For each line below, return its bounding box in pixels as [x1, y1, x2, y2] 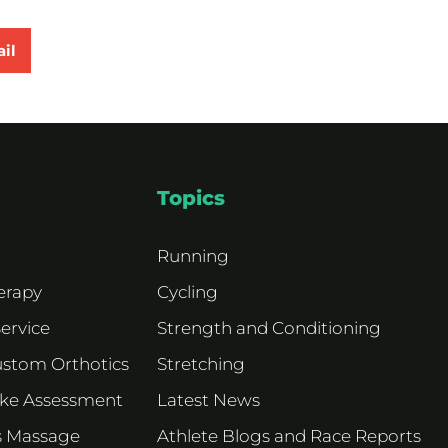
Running [157, 245, 229, 266]
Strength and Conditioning [157, 317, 381, 338]
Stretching [157, 353, 245, 374]
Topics [157, 185, 225, 210]
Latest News [157, 389, 260, 410]
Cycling [157, 281, 218, 302]
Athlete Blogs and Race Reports [157, 425, 421, 446]
